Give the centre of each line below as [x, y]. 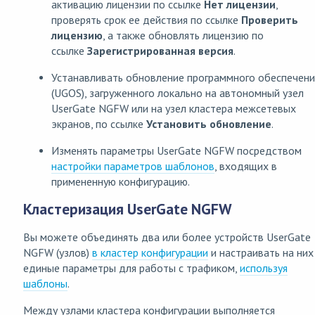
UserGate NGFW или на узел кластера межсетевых [174, 109]
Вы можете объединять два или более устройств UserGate [167, 237]
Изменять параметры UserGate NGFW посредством [176, 151]
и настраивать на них [261, 253]
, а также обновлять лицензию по [183, 36]
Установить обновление [209, 124]
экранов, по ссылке [99, 124]
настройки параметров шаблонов [133, 166]
